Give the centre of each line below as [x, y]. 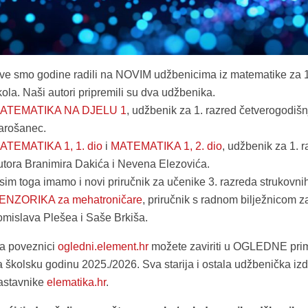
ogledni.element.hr [103, 246]
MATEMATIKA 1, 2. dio [166, 146]
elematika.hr [76, 282]
